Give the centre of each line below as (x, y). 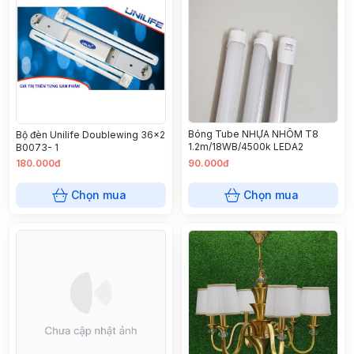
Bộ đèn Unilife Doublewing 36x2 (90, 134)
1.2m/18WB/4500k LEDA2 (246, 147)
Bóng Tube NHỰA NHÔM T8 (253, 134)
